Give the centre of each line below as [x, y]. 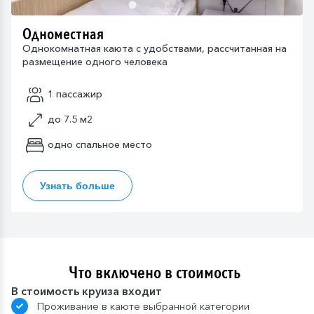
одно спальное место [100, 145]
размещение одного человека [95, 61]
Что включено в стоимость [154, 273]
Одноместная [63, 34]
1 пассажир [75, 94]
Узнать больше [77, 185]
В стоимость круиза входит [87, 291]
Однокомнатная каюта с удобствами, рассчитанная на [155, 48]
